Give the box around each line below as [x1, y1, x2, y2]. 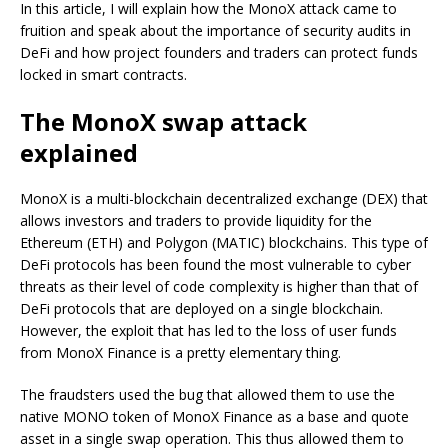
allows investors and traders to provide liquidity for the [20, 210, 372, 230]
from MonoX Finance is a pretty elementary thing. [20, 342, 341, 362]
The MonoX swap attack [20, 104, 307, 138]
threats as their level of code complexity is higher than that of [20, 276, 418, 296]
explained [20, 135, 138, 169]
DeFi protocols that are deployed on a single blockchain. [20, 298, 383, 318]
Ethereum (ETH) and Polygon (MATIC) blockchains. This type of [20, 232, 428, 252]
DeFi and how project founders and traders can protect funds [20, 42, 418, 62]
